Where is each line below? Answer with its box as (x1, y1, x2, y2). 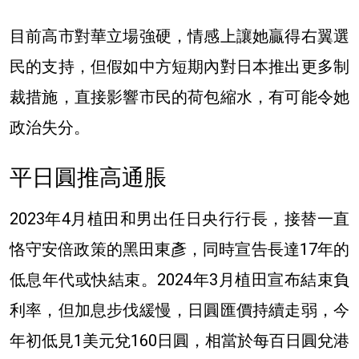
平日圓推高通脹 (10, 163, 172, 191)
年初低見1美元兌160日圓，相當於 (10, 330, 253, 350)
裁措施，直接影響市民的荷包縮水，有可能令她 (10, 87, 349, 107)
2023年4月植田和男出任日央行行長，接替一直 (10, 208, 349, 228)
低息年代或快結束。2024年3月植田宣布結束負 (10, 269, 349, 289)
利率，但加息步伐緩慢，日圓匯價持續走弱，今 (10, 300, 349, 320)
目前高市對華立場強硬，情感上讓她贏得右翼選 (10, 26, 349, 46)
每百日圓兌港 (253, 330, 349, 350)
